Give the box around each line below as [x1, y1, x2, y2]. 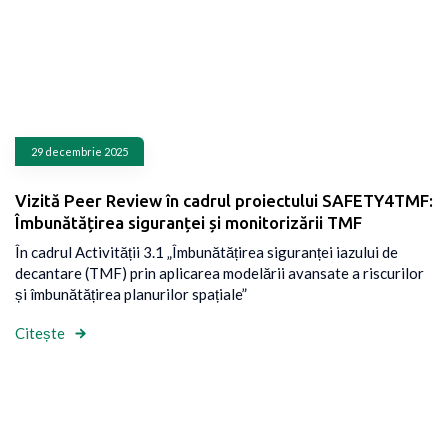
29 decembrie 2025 [31, 145, 128, 159]
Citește [15, 324, 65, 343]
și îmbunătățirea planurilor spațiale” [15, 285, 247, 304]
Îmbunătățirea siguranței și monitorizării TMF [15, 213, 362, 233]
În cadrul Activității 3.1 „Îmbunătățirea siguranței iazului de [15, 243, 398, 262]
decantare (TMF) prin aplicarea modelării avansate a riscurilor [15, 264, 424, 283]
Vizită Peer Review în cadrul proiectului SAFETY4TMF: [15, 191, 433, 211]
